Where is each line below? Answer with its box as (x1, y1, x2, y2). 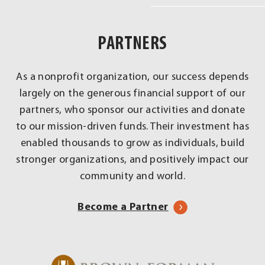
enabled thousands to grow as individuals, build (20, 137, 245, 149)
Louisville (63, 50, 108, 60)
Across (63, 35, 95, 46)
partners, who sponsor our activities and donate (20, 104, 245, 116)
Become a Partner (77, 201, 169, 213)
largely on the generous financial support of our (19, 88, 246, 99)
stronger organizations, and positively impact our (16, 154, 249, 166)
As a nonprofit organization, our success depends (16, 71, 249, 83)
